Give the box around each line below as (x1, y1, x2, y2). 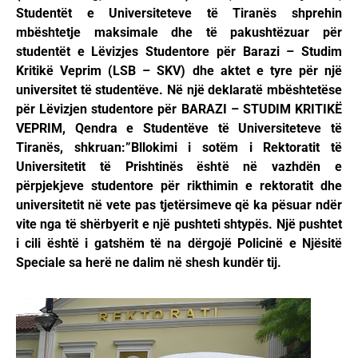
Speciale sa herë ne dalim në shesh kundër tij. (16, 255, 281, 271)
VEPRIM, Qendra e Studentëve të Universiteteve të (16, 121, 342, 137)
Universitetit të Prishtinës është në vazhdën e (16, 159, 342, 175)
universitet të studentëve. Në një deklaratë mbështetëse (16, 82, 342, 98)
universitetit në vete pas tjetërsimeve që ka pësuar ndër (16, 197, 342, 213)
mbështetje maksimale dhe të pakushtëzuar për (16, 25, 342, 41)
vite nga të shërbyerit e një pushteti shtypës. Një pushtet (16, 217, 342, 233)
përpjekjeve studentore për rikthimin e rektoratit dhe (16, 178, 342, 194)
